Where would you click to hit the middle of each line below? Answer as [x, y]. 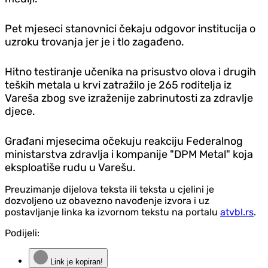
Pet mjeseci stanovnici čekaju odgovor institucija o [130, 28]
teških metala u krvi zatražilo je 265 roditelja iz [118, 85]
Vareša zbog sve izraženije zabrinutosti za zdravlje [129, 98]
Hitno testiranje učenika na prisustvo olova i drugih [130, 71]
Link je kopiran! [75, 261]
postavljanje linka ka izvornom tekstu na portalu [112, 212]
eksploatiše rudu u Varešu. [70, 167]
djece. [20, 111]
